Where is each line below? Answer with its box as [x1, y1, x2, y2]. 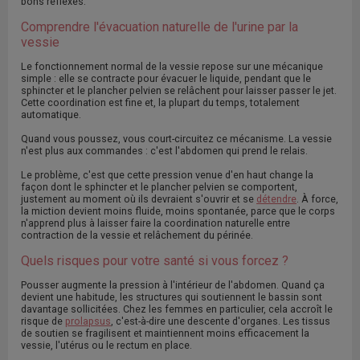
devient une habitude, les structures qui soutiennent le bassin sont [21, 291, 322, 304]
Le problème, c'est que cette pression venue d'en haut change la [21, 169, 313, 182]
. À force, [297, 193, 338, 206]
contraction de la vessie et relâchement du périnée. [21, 229, 253, 242]
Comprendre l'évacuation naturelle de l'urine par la [21, 18, 298, 35]
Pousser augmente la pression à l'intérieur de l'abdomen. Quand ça [21, 279, 325, 292]
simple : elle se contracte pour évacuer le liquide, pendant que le [21, 72, 311, 85]
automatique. [21, 108, 81, 121]
